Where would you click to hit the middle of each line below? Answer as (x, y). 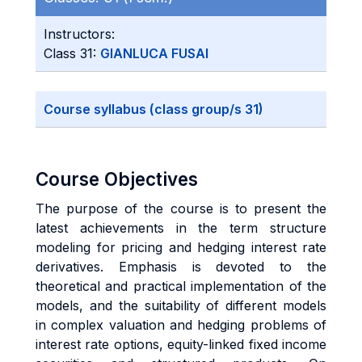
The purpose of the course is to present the (181, 208)
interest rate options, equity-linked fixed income (181, 344)
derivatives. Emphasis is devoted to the (181, 267)
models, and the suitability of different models (181, 305)
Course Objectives (117, 179)
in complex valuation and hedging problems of (181, 325)
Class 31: (72, 53)
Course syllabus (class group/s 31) (154, 109)
